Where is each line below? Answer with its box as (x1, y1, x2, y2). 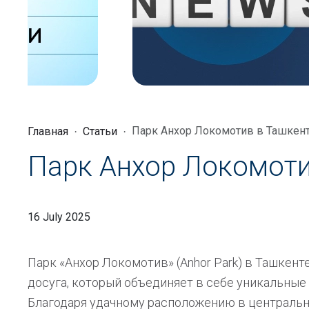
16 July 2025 (28, 210, 90, 223)
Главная (28, 125, 68, 138)
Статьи (83, 125, 117, 138)
